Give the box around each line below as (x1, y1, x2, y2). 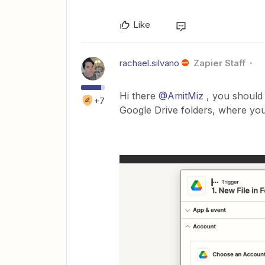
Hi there (119, 90, 159, 102)
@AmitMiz (159, 90, 203, 102)
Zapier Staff (193, 57, 245, 69)
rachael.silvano (119, 57, 179, 69)
